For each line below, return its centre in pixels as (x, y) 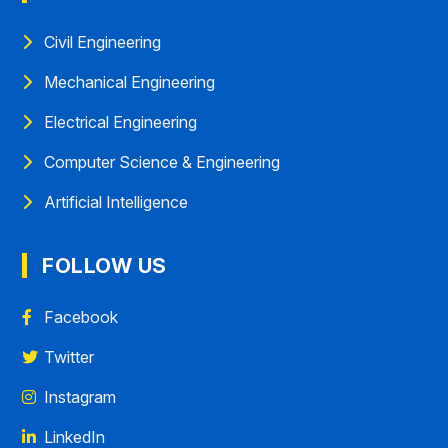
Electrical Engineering (121, 122)
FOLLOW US (104, 266)
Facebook (81, 317)
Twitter (69, 357)
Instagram (80, 397)
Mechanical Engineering (130, 82)
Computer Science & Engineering (162, 162)
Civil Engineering (103, 42)
